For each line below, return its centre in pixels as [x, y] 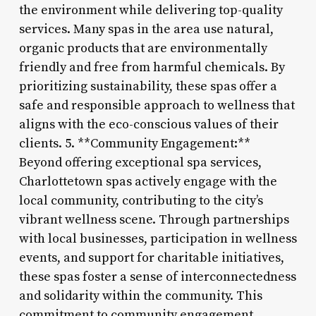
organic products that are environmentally [143, 48]
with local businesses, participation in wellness [158, 238]
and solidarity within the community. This [140, 296]
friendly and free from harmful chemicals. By [152, 67]
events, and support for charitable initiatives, [151, 257]
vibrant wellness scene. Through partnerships [154, 219]
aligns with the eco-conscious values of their [148, 124]
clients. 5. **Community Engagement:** [134, 143]
